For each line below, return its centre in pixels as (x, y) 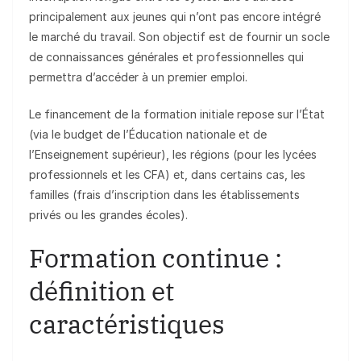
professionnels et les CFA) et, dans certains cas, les (167, 175)
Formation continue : (156, 258)
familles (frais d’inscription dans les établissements (164, 195)
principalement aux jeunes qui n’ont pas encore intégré (175, 17)
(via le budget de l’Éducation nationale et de (148, 135)
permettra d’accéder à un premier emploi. (138, 77)
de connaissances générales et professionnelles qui (166, 57)
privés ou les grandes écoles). (108, 215)
